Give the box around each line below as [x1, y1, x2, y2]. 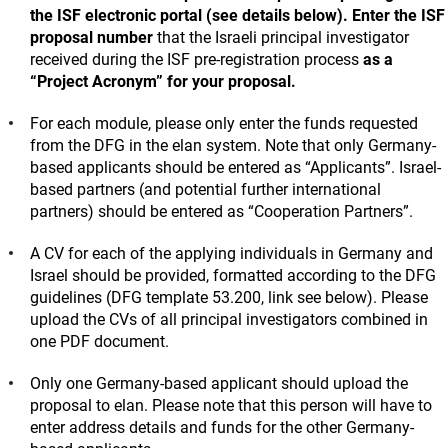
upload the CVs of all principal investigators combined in [30, 309, 428, 329]
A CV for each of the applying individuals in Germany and [30, 243, 433, 263]
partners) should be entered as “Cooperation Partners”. [30, 201, 417, 221]
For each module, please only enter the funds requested [30, 113, 418, 133]
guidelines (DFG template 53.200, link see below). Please [30, 287, 428, 307]
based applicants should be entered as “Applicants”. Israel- [30, 157, 441, 177]
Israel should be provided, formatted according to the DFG [30, 265, 436, 285]
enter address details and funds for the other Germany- [30, 417, 414, 437]
